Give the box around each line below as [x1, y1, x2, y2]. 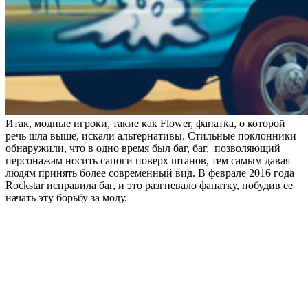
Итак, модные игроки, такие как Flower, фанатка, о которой [5, 117, 285, 129]
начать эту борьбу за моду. [5, 191, 127, 203]
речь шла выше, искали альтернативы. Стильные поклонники [5, 129, 296, 142]
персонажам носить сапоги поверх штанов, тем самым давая [5, 154, 290, 166]
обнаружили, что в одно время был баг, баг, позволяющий [5, 142, 280, 154]
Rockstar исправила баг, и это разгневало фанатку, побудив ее [5, 179, 293, 191]
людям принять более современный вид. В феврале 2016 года [5, 166, 294, 179]
